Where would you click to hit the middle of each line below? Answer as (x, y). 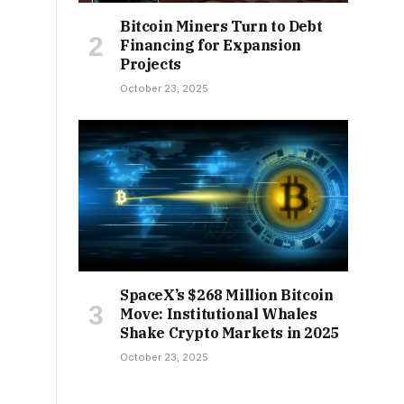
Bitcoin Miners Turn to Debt (221, 27)
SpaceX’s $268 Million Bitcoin (227, 295)
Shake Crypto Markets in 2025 (230, 333)
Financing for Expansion (211, 46)
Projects (151, 64)
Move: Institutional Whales (219, 314)
